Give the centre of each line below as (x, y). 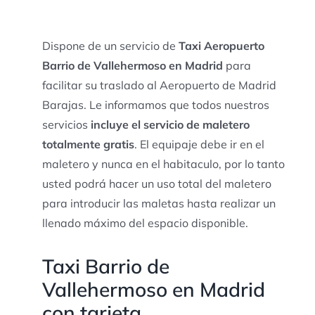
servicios (66, 124)
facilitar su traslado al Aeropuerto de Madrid (159, 85)
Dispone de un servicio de (110, 45)
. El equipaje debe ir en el (199, 144)
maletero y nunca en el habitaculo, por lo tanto (163, 163)
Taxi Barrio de (105, 266)
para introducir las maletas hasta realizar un (159, 203)
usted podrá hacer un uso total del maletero (156, 183)
